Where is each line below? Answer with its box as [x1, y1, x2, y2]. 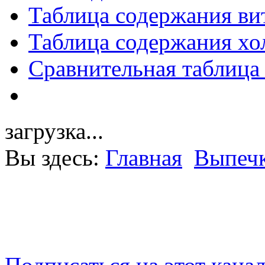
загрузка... [5, 118, 104, 144]
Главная [105, 145, 182, 171]
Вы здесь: [5, 145, 105, 171]
